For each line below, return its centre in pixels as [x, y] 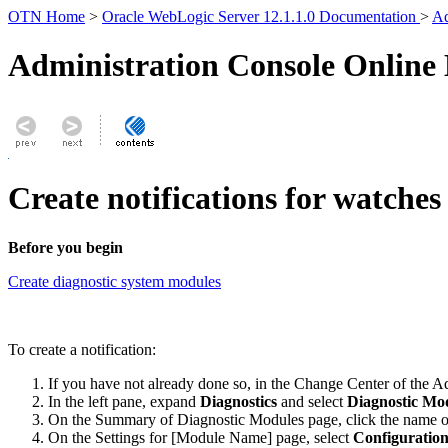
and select [312, 401]
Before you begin [65, 247]
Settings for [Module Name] [183, 437]
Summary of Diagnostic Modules [199, 419]
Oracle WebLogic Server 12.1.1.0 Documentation [261, 16]
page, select [312, 437]
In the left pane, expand [124, 401]
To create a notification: [82, 349]
